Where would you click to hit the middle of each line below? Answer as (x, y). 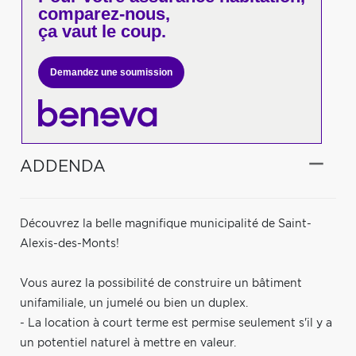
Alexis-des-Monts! (70, 244)
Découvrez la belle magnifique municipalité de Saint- (166, 224)
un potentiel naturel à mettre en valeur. (128, 343)
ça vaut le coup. (102, 31)
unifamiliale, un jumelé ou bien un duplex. (134, 303)
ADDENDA (63, 166)
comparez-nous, (104, 14)
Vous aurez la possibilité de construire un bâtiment (161, 283)
